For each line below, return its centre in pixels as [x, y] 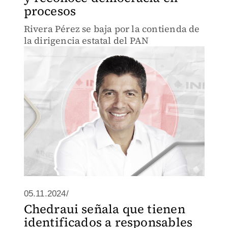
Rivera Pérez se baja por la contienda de [112, 29]
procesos [50, 11]
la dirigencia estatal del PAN [86, 40]
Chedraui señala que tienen [104, 209]
